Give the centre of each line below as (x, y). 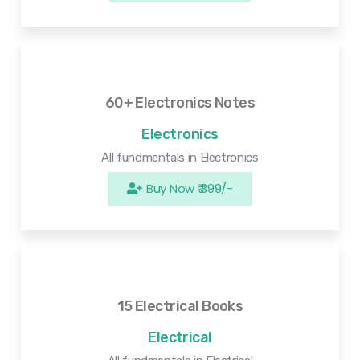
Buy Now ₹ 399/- (189, 188)
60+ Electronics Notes (180, 102)
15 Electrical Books (180, 306)
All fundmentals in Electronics (180, 157)
